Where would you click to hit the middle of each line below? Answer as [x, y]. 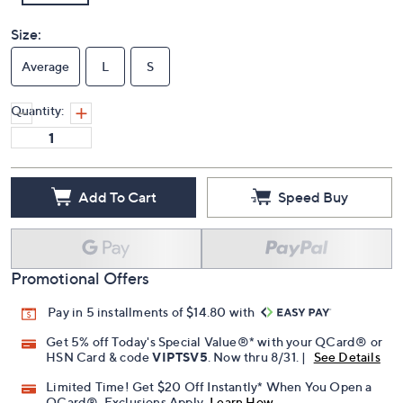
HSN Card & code [99, 377]
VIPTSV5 [180, 377]
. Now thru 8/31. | [258, 377]
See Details [347, 377]
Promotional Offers [80, 299]
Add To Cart [117, 216]
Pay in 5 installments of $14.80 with [153, 332]
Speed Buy [313, 216]
